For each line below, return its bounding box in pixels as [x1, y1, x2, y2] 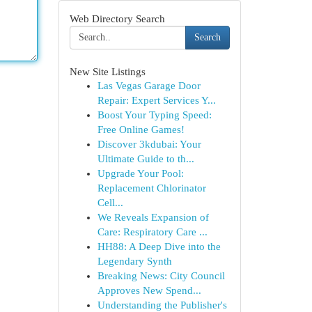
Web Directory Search [69, 13, 165, 24]
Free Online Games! [97, 124, 185, 135]
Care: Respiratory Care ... [97, 226, 208, 237]
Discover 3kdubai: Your [97, 139, 201, 150]
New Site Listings [69, 65, 146, 77]
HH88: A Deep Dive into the [97, 241, 221, 252]
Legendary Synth [97, 256, 172, 267]
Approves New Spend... [97, 285, 201, 296]
